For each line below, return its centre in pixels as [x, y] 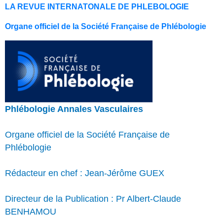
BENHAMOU [31, 211]
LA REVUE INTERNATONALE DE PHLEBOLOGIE [97, 7]
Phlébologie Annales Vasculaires [74, 109]
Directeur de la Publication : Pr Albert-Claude [93, 199]
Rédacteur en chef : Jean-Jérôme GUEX [85, 173]
